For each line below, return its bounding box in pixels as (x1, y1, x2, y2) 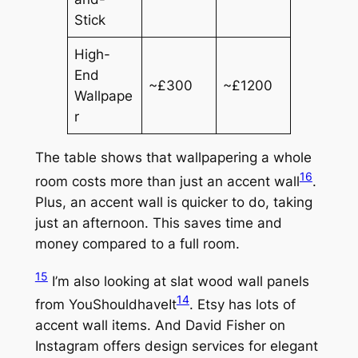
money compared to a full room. (34, 235, 240, 252)
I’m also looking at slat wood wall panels (47, 272, 309, 289)
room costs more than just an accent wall (34, 173, 300, 189)
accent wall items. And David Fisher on (34, 316, 285, 333)
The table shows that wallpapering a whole (34, 149, 312, 166)
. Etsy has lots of (189, 296, 296, 312)
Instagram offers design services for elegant (34, 337, 318, 354)
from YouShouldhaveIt (34, 296, 177, 312)
